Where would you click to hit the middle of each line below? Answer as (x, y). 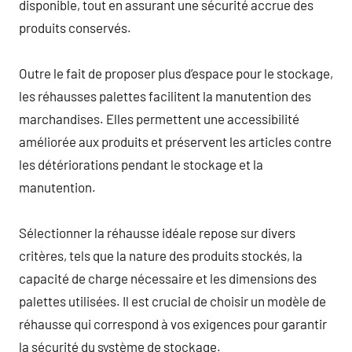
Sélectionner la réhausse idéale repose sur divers (157, 232)
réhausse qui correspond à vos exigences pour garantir (173, 323)
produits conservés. (75, 27)
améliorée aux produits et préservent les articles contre (175, 141)
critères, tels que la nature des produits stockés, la (161, 255)
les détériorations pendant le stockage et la (141, 164)
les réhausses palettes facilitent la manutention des (165, 95)
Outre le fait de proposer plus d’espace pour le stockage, (176, 73)
